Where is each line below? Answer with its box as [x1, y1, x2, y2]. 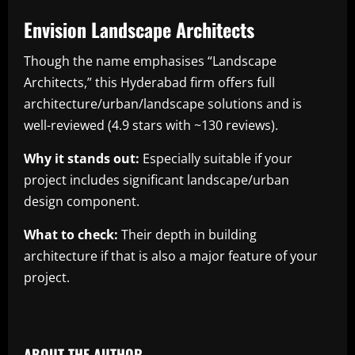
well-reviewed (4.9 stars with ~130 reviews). [24, 116, 278, 134]
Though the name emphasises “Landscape [24, 52, 277, 70]
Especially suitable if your [139, 149, 292, 167]
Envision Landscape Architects [24, 14, 254, 44]
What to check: [24, 225, 118, 243]
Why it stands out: [24, 149, 139, 167]
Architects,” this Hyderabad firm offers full [24, 73, 275, 91]
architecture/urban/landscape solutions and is [24, 94, 302, 113]
